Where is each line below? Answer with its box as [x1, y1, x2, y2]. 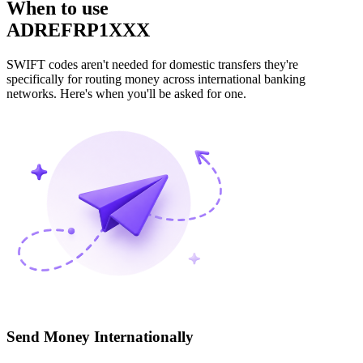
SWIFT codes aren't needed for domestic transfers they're [6, 58, 298, 72]
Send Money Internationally [6, 328, 194, 346]
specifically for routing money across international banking [6, 72, 305, 87]
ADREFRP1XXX [6, 19, 150, 41]
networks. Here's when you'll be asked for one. [6, 87, 246, 101]
